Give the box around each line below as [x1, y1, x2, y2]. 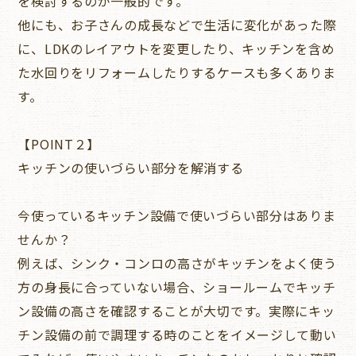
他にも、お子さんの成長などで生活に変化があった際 [17, 14, 337, 34]
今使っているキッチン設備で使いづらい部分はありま [17, 205, 336, 225]
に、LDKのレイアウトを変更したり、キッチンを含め [17, 38, 335, 58]
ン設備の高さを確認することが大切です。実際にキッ [17, 300, 335, 320]
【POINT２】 [17, 133, 101, 153]
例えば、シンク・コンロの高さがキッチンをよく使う [17, 253, 337, 273]
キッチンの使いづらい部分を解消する [17, 157, 244, 177]
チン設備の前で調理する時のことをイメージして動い [17, 324, 337, 344]
